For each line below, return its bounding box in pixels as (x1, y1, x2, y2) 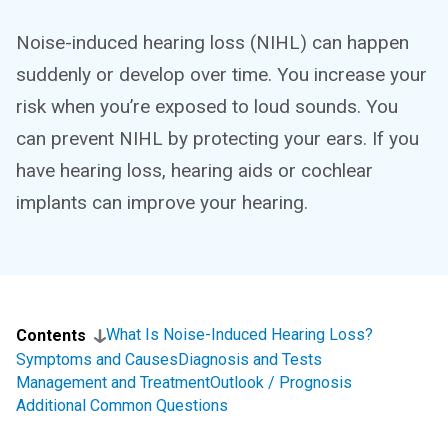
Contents (16, 326, 86, 345)
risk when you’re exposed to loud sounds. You (16, 95, 398, 118)
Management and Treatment (16, 373, 210, 392)
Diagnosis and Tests (178, 350, 322, 369)
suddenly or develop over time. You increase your (16, 63, 427, 86)
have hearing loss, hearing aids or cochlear (16, 159, 373, 182)
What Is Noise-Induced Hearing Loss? (106, 325, 373, 344)
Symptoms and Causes (16, 350, 178, 369)
